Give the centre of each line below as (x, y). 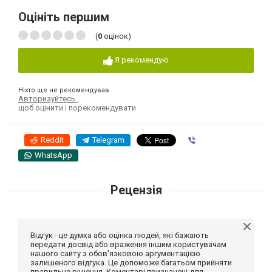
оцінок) (117, 36)
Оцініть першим (64, 17)
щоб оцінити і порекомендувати (77, 107)
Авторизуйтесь (48, 98)
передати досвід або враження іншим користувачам (128, 244)
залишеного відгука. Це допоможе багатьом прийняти (131, 262)
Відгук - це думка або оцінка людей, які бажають (120, 235)
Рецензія (136, 190)
